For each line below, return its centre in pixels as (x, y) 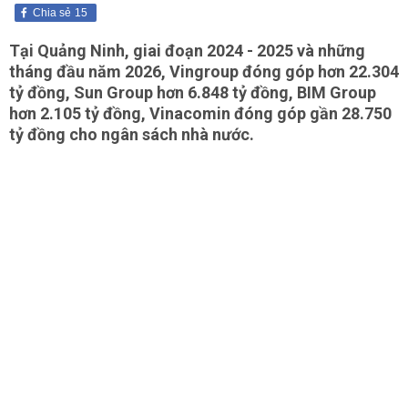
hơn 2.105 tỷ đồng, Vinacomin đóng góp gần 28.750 (200, 113)
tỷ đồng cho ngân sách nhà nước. (132, 134)
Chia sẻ (52, 13)
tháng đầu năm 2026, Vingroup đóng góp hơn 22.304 (204, 71)
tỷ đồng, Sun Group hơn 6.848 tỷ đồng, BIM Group (193, 92)
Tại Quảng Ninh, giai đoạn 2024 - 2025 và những (187, 51)
